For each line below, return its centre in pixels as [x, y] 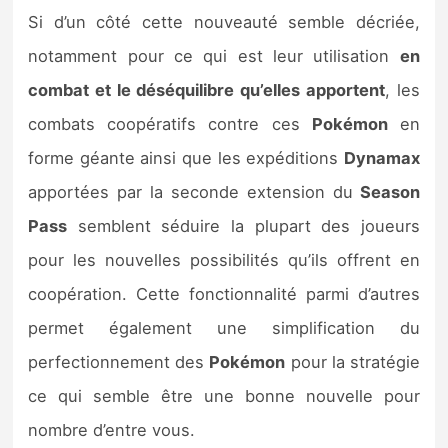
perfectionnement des [119, 362]
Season [386, 192]
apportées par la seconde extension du [190, 192]
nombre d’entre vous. [112, 430]
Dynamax [381, 158]
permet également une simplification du [224, 328]
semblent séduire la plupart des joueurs [243, 226]
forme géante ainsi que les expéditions [186, 158]
